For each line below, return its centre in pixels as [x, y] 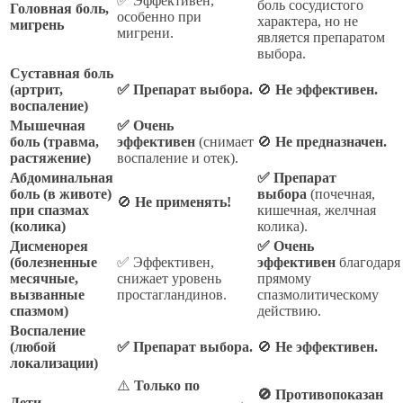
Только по [167, 386]
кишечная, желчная [317, 210]
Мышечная [48, 126]
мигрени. [145, 33]
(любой [33, 347]
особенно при [159, 17]
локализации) [54, 363]
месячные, [44, 279]
